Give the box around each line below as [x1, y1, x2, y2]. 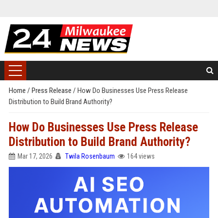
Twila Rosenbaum [65, 152, 115, 160]
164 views [127, 152, 155, 160]
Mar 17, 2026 [17, 152, 53, 160]
